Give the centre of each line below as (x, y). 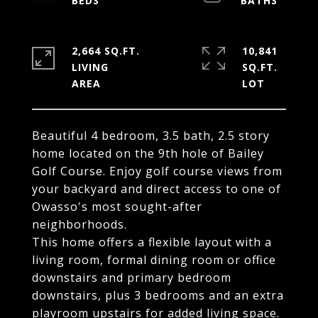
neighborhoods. (79, 224)
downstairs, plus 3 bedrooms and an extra (158, 295)
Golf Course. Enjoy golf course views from (157, 171)
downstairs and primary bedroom (132, 278)
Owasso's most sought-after (117, 207)
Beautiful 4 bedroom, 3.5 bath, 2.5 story (151, 136)
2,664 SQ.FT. (106, 51)
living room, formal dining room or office (154, 260)
